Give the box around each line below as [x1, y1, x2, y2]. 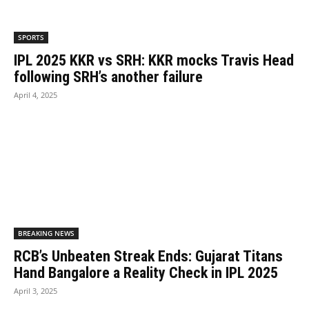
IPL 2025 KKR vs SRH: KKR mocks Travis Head [14, 51, 294, 69]
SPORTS [18, 32, 44, 42]
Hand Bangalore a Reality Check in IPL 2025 [14, 263, 278, 281]
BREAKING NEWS [18, 228, 74, 238]
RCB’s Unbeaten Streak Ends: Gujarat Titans [14, 247, 283, 265]
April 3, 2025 [14, 285, 57, 296]
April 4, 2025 [14, 89, 57, 100]
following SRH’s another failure [14, 68, 203, 86]
